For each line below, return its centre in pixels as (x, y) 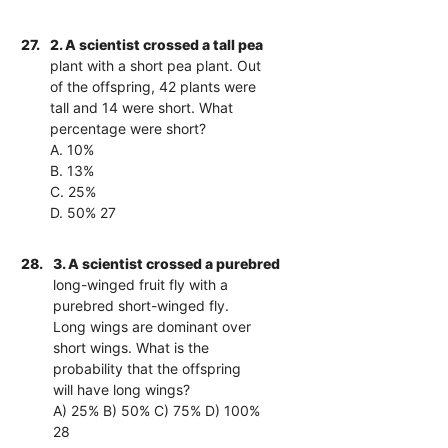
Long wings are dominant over (152, 326)
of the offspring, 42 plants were (153, 86)
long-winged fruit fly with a (141, 284)
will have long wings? (122, 389)
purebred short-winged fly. (141, 305)
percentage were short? (128, 128)
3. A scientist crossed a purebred (167, 263)
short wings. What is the (131, 347)
